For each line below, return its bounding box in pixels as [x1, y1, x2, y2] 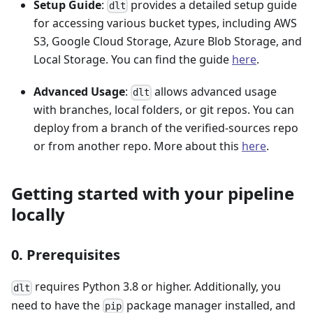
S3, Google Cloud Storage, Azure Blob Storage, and [34, 34, 302, 50]
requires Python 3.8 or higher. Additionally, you [32, 279, 282, 295]
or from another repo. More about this [34, 138, 242, 154]
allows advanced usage [152, 84, 277, 100]
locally [11, 203, 65, 226]
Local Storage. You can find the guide [34, 52, 232, 68]
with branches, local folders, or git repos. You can [34, 102, 294, 118]
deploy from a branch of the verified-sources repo [34, 120, 298, 136]
